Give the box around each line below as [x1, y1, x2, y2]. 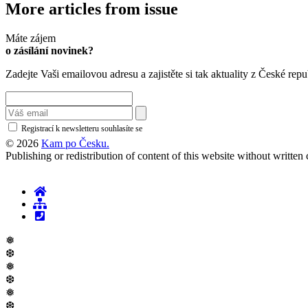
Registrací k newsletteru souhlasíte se [19, 124, 144, 134]
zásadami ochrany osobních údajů [148, 124, 257, 134]
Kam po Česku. [41, 137, 109, 150]
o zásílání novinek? [5, 45, 93, 57]
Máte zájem [5, 32, 56, 45]
